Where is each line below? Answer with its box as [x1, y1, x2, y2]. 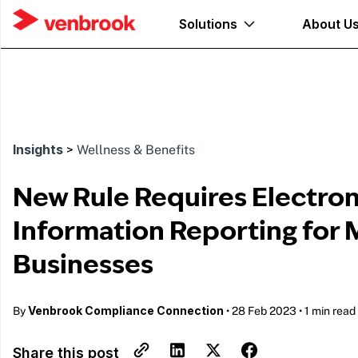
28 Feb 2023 [232, 304, 296, 317]
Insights [13, 141, 63, 157]
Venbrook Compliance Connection [28, 304, 224, 317]
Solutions [179, 15, 237, 32]
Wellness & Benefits [77, 142, 195, 157]
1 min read [304, 304, 356, 317]
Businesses [13, 249, 153, 280]
